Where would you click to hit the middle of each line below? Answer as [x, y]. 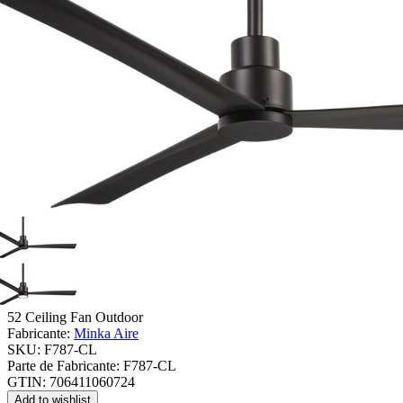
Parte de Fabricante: [63, 365]
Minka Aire [106, 333]
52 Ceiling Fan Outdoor [75, 317]
